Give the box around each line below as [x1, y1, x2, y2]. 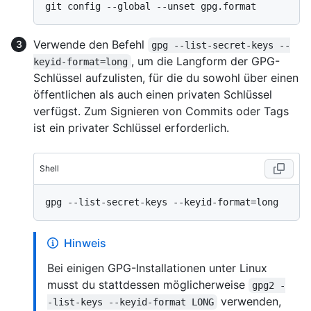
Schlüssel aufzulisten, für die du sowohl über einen [33, 71, 299, 85]
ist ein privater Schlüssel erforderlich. [33, 121, 229, 135]
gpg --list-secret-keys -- [151, 40, 291, 51]
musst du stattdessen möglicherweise [47, 278, 249, 292]
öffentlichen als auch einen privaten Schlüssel [33, 87, 272, 102]
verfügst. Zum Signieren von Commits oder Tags [33, 104, 289, 119]
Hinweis [64, 236, 106, 251]
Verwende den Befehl [33, 37, 148, 52]
